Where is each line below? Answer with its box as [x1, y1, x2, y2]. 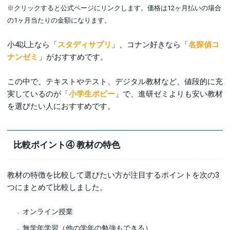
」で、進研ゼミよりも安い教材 [115, 89, 223, 99]
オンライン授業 [23, 207, 73, 216]
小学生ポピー [69, 89, 115, 99]
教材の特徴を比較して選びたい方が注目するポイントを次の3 [7, 170, 219, 180]
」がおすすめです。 [39, 52, 108, 62]
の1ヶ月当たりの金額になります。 [7, 16, 111, 25]
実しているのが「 [7, 89, 69, 99]
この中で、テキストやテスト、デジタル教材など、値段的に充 [7, 77, 223, 87]
